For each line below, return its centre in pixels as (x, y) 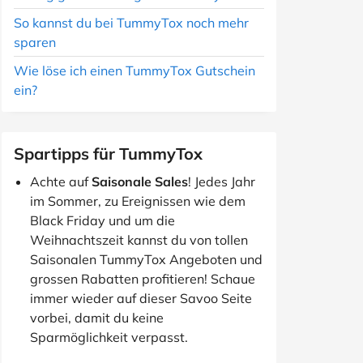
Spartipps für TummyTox (108, 154)
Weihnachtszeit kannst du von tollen (139, 240)
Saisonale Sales (140, 181)
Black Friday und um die (102, 220)
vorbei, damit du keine (97, 318)
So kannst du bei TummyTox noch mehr (131, 23)
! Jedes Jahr (222, 181)
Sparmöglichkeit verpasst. (109, 337)
